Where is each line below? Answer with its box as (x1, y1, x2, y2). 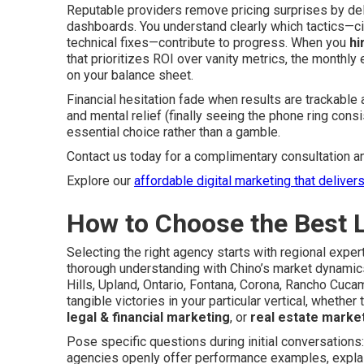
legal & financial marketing (67, 310, 230, 325)
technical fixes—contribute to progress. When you (67, 35, 349, 50)
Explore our (67, 173, 134, 188)
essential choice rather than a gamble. (67, 124, 280, 140)
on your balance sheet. (67, 67, 193, 83)
